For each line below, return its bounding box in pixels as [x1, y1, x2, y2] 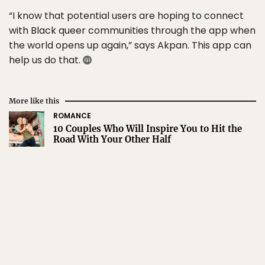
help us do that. [9, 53, 83, 67]
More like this [9, 96, 59, 105]
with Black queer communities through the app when [9, 24, 256, 37]
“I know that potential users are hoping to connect [9, 9, 244, 22]
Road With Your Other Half [53, 134, 171, 145]
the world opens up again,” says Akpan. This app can [9, 38, 251, 52]
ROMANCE [53, 111, 91, 121]
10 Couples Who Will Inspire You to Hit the [53, 123, 242, 134]
